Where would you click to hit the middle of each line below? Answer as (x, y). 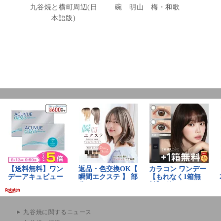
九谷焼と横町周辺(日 (64, 7)
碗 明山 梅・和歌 (147, 7)
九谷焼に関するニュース (58, 212)
